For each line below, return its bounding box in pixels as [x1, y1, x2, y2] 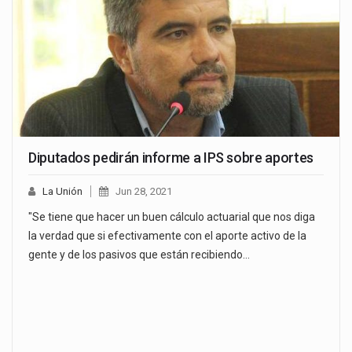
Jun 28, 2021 [115, 185, 172, 198]
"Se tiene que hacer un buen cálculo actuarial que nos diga [28, 211, 315, 224]
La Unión [42, 185, 82, 198]
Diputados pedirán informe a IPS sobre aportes [28, 149, 313, 167]
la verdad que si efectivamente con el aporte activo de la [28, 229, 306, 243]
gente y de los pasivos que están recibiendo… [28, 248, 250, 262]
